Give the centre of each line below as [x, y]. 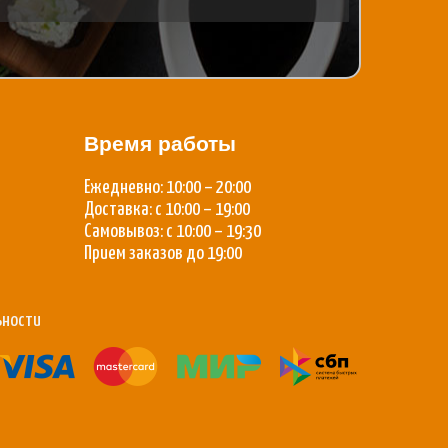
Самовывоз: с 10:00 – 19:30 [172, 231]
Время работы [159, 142]
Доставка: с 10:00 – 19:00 [166, 209]
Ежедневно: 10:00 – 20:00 [167, 187]
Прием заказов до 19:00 [162, 253]
